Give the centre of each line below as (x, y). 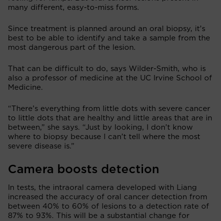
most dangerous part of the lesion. (72, 47)
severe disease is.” (41, 146)
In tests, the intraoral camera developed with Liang (102, 187)
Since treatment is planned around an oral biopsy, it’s (107, 29)
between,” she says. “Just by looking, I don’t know (100, 127)
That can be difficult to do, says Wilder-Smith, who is (107, 69)
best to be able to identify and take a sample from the (109, 38)
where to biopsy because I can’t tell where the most (104, 137)
